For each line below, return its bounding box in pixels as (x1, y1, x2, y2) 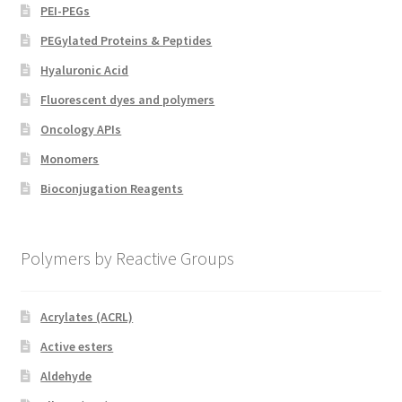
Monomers (40, 150, 100, 167)
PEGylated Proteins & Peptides (40, 31, 213, 48)
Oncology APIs (40, 120, 122, 137)
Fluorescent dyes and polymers (40, 91, 215, 108)
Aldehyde (40, 368, 92, 385)
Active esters (40, 338, 114, 355)
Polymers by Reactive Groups (20, 246, 234, 269)
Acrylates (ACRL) (40, 309, 134, 326)
